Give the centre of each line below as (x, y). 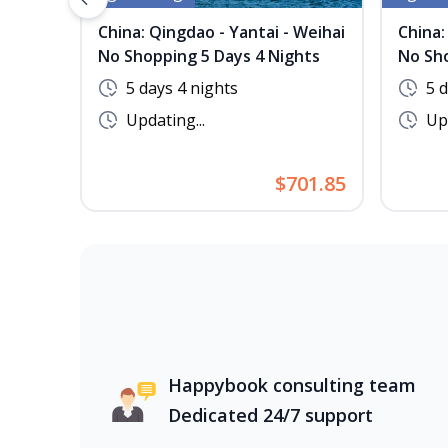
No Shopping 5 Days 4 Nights (209, 56)
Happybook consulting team (292, 385)
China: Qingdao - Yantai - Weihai (221, 32)
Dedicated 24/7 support (270, 415)
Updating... (165, 120)
